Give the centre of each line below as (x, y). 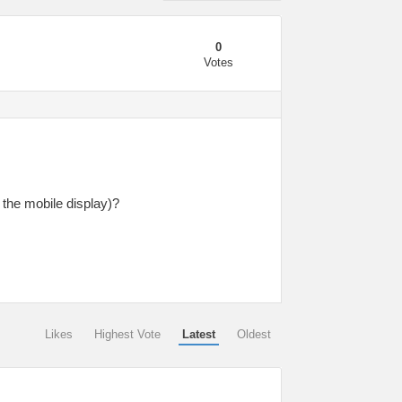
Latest (199, 334)
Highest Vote (127, 334)
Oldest (254, 334)
